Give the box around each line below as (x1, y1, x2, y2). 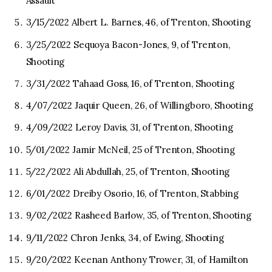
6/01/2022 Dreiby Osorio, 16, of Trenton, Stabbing (25, 188, 239, 200)
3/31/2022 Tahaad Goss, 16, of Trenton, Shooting (25, 77, 234, 89)
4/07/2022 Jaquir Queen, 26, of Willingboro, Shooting (25, 100, 253, 112)
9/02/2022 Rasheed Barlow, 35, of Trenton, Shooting (25, 209, 251, 222)
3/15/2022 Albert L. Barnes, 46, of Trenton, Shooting (25, 16, 251, 29)
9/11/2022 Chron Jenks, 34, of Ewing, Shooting (25, 231, 224, 243)
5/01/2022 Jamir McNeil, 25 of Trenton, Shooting (25, 143, 235, 155)
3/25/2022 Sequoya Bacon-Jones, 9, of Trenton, (25, 38, 230, 50)
